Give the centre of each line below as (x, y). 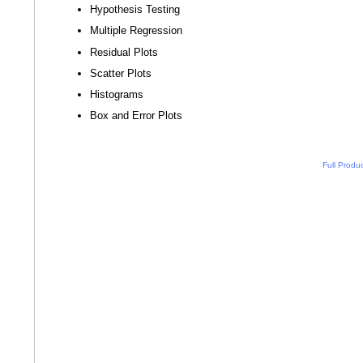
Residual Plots (124, 52)
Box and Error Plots (137, 116)
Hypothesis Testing (135, 10)
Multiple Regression (137, 31)
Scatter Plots (121, 73)
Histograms (117, 95)
